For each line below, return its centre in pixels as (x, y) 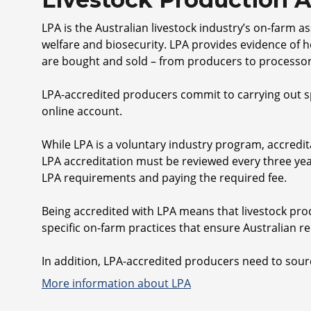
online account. (83, 111)
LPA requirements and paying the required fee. (166, 178)
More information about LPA (116, 283)
